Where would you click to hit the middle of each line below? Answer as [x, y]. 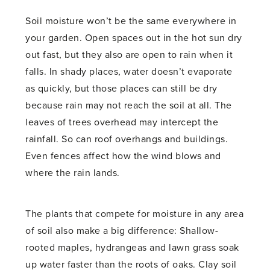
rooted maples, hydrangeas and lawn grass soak [132, 248]
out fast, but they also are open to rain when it [129, 55]
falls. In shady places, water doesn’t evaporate [129, 72]
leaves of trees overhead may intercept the [122, 123]
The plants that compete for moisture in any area [135, 214]
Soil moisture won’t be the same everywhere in [131, 21]
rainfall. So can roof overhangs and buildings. [127, 140]
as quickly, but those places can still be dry [121, 89]
